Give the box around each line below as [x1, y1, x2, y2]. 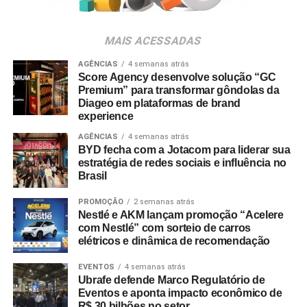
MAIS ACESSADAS [103, 34, 204, 47]
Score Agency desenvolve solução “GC [77, 71, 276, 83]
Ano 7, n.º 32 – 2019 [12, 10, 123, 24]
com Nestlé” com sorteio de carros [77, 222, 251, 234]
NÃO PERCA [12, 34, 58, 43]
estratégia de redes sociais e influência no [77, 157, 286, 169]
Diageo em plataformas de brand [77, 97, 241, 109]
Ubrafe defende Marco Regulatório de [77, 274, 265, 286]
